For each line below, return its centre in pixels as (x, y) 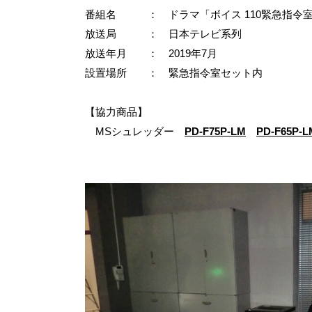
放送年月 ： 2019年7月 (151, 53)
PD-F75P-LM (215, 131)
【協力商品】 (116, 112)
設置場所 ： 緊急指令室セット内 (174, 73)
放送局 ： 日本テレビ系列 (163, 34)
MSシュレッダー (135, 131)
